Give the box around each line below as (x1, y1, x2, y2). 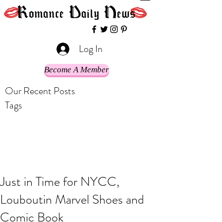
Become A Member (44, 65, 109, 74)
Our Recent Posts (5, 84, 75, 98)
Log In (78, 42, 103, 56)
